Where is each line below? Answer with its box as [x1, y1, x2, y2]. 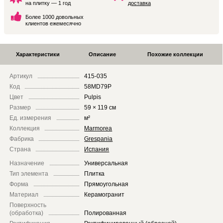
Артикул [9, 73, 33, 80]
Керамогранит [84, 191, 125, 198]
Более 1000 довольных [25, 14, 84, 20]
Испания [84, 146, 110, 153]
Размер [9, 104, 31, 111]
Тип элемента [9, 170, 49, 177]
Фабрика [9, 135, 34, 143]
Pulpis [84, 94, 102, 101]
